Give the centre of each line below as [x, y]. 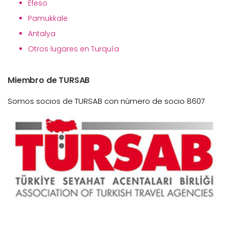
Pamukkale [48, 19]
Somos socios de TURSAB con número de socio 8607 [106, 101]
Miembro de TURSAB [49, 80]
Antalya [42, 34]
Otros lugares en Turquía [74, 49]
